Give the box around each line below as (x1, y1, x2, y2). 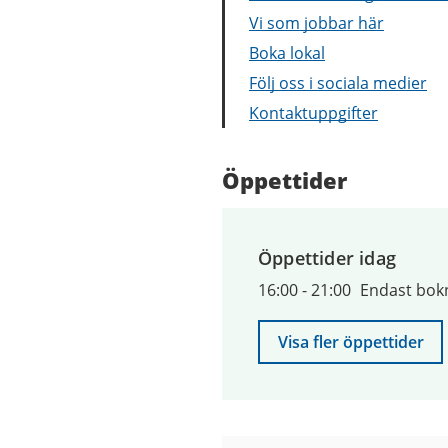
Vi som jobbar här (249, 12, 384, 34)
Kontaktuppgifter (249, 102, 378, 124)
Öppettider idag (258, 246, 396, 270)
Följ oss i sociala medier (249, 72, 427, 94)
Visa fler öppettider (277, 331, 424, 353)
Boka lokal (249, 42, 325, 64)
